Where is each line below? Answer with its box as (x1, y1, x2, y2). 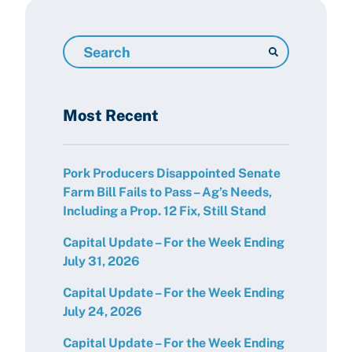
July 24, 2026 (63, 304, 142, 319)
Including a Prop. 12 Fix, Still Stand (63, 203, 266, 218)
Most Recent (63, 106, 159, 125)
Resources (62, 55, 123, 70)
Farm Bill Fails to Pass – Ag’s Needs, (63, 185, 272, 200)
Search (62, 36, 104, 51)
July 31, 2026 (63, 254, 140, 269)
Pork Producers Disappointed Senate (63, 166, 280, 181)
